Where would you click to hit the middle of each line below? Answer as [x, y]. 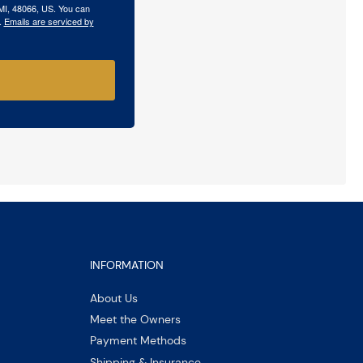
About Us [113, 299]
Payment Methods [138, 341]
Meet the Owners [135, 320]
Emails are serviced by [49, 21]
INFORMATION [126, 265]
